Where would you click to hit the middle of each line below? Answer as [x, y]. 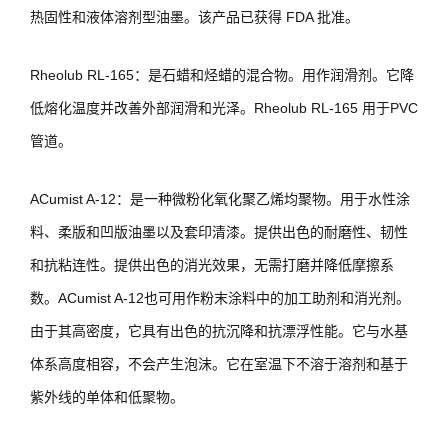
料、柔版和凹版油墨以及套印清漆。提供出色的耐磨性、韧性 [219, 231]
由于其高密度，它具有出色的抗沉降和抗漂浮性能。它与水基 [219, 330]
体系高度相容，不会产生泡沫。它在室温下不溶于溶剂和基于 [219, 363]
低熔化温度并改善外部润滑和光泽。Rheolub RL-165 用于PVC [224, 107]
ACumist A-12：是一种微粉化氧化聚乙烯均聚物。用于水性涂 [220, 198]
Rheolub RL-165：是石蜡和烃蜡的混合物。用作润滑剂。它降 [222, 74]
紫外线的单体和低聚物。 [107, 396]
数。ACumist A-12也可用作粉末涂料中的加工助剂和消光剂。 [220, 297]
